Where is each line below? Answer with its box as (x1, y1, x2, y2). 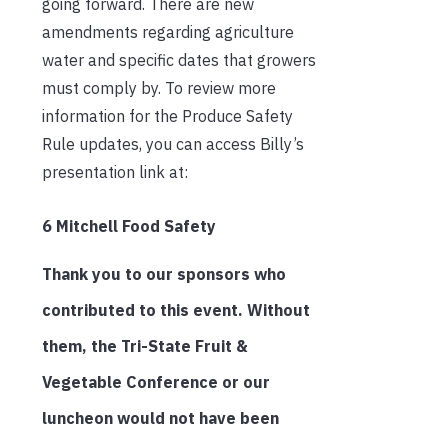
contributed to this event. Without (42, 299, 310, 320)
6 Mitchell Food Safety (42, 215, 216, 236)
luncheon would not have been (42, 407, 279, 428)
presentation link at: (42, 161, 188, 182)
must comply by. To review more (42, 77, 276, 98)
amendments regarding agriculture (42, 21, 294, 42)
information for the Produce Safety (42, 105, 293, 126)
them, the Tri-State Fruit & (42, 335, 248, 356)
